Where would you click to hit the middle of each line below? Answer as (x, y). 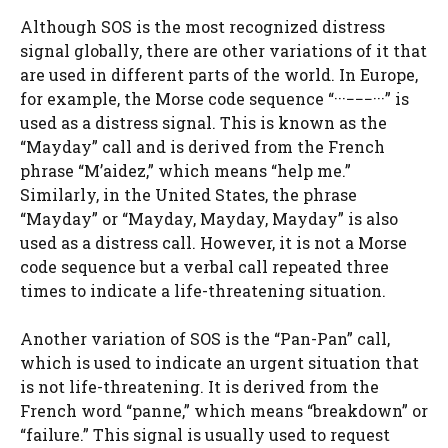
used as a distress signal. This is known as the (203, 122)
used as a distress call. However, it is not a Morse (213, 242)
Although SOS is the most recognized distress (202, 26)
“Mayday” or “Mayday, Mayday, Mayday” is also (209, 218)
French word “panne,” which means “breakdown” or (224, 410)
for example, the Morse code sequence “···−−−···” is (214, 98)
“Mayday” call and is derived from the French (202, 146)
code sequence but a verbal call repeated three (204, 266)
